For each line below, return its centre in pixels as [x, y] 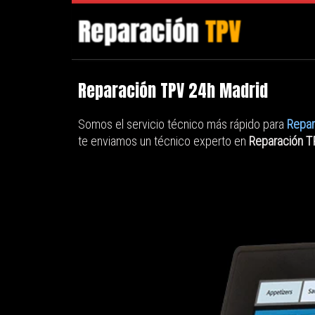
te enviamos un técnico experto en [163, 141]
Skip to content [56, 20]
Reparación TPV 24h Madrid [173, 91]
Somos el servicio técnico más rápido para [182, 124]
